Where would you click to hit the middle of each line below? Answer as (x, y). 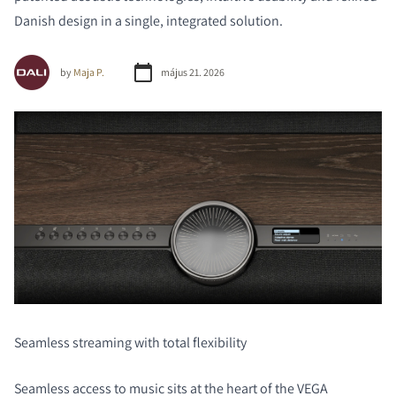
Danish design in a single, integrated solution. (150, 21)
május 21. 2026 (193, 72)
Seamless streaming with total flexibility (132, 342)
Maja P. (89, 72)
